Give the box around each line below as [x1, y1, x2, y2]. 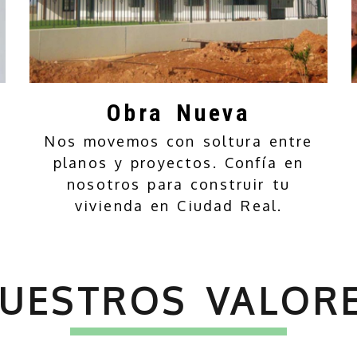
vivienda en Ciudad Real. [74, 196, 283, 214]
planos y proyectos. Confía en [53, 153, 304, 171]
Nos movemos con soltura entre [44, 131, 313, 150]
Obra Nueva [106, 98, 251, 127]
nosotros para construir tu [67, 175, 290, 193]
